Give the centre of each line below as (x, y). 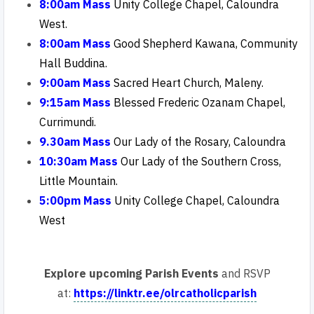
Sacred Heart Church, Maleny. (189, 83)
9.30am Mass (75, 142)
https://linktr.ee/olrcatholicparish (165, 293)
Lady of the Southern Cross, (210, 161)
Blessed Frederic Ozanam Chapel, (199, 102)
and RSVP (244, 273)
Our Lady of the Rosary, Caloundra (201, 142)
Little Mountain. (78, 181)
